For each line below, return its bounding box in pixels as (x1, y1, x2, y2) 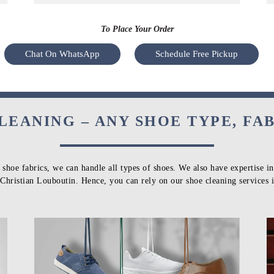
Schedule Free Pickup (155, 48, 238, 59)
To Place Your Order (100, 24, 174, 34)
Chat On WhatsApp (25, 48, 100, 59)
